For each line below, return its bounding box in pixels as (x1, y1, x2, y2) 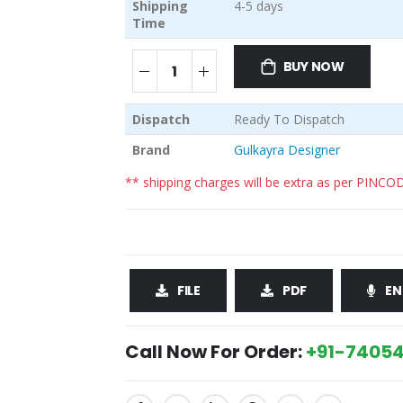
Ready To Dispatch (233, 111, 345, 129)
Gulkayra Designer (233, 141, 340, 159)
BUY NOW (282, 58, 345, 76)
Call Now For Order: (125, 339, 306, 365)
